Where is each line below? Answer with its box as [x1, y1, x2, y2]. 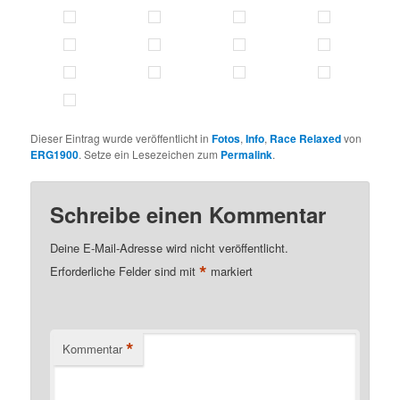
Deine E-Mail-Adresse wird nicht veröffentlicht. [50, 238, 289, 256]
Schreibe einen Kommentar [50, 198, 327, 229]
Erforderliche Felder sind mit [50, 262, 200, 279]
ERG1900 [30, 146, 79, 162]
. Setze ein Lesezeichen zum [79, 146, 221, 162]
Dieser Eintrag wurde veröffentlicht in [30, 129, 212, 146]
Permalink [221, 146, 273, 162]
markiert [207, 262, 254, 279]
